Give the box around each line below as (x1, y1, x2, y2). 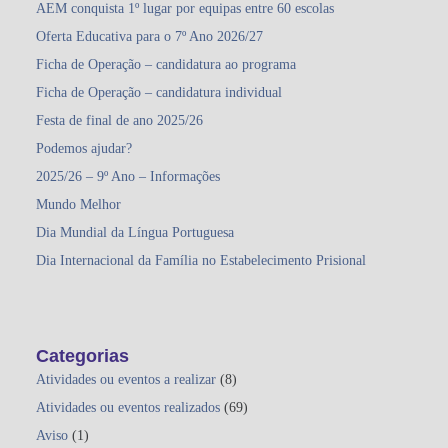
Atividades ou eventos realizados (36, 400, 220, 415)
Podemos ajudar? (36, 141, 132, 156)
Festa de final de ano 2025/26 (36, 113, 203, 128)
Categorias (36, 346, 129, 366)
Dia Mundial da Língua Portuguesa (36, 225, 234, 240)
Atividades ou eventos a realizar (36, 372, 216, 387)
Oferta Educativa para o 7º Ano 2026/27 (36, 29, 263, 44)
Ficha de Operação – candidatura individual (36, 85, 282, 100)
